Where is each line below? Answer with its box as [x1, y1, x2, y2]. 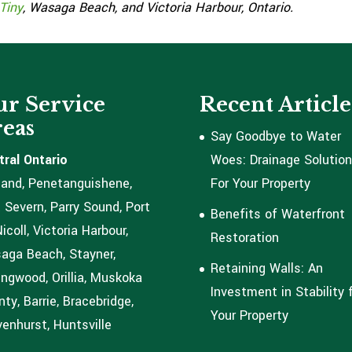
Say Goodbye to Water [210, 127, 341, 146]
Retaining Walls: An [210, 259, 323, 278]
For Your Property [210, 174, 310, 193]
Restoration [210, 229, 279, 247]
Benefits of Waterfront [210, 205, 345, 224]
